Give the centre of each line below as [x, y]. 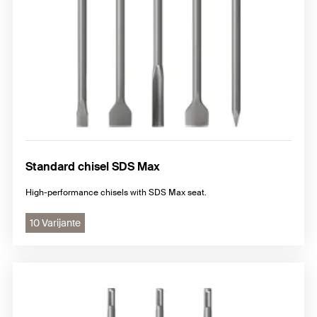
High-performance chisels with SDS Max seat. [116, 192]
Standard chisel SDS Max [93, 166]
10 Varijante [55, 223]
